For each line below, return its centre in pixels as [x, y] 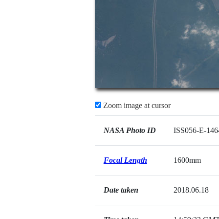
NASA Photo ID [130, 130]
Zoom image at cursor [136, 105]
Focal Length [125, 160]
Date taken [121, 190]
